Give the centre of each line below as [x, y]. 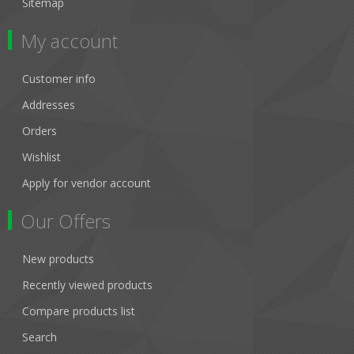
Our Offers [66, 220]
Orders [40, 130]
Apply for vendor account [87, 183]
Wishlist [41, 156]
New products [58, 258]
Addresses [49, 104]
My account [69, 40]
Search [40, 337]
